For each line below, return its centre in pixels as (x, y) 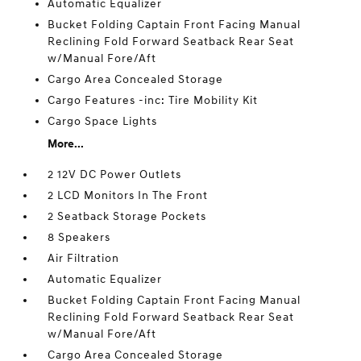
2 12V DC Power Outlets (115, 174)
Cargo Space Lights (103, 121)
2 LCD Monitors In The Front (128, 195)
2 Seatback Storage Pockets (127, 216)
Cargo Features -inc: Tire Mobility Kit (153, 100)
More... (66, 144)
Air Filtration (84, 258)
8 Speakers (79, 237)
